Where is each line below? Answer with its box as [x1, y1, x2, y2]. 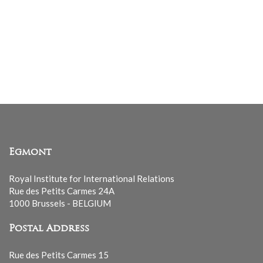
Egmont [9, 148, 52, 158]
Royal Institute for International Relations [9, 173, 174, 184]
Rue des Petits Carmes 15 [9, 249, 109, 261]
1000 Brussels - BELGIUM [9, 198, 111, 209]
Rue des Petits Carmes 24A [9, 186, 114, 197]
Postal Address [9, 224, 89, 234]
